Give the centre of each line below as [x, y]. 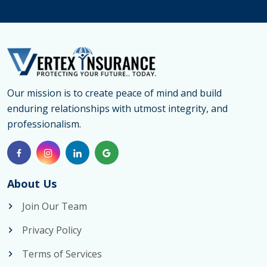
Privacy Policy [52, 230]
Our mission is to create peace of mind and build [114, 93]
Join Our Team [55, 207]
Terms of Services [62, 254]
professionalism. [44, 124]
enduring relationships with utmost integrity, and [117, 109]
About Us [32, 184]
